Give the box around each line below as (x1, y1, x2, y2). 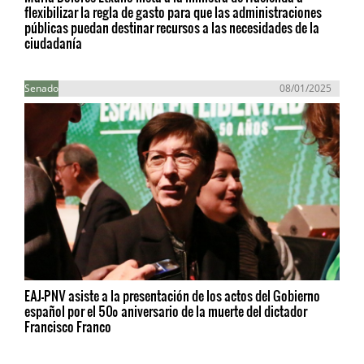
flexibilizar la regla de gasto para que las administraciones (24, 2, 322, 21)
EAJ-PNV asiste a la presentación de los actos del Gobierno (24, 286, 320, 305)
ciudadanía (24, 33, 82, 52)
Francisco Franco (24, 317, 111, 336)
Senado (24, 81, 58, 95)
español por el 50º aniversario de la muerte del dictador (24, 301, 307, 321)
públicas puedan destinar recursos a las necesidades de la (24, 18, 319, 37)
